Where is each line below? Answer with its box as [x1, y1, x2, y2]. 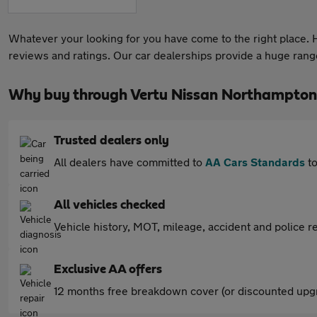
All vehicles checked [54, 199, 166, 212]
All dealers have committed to [54, 155, 205, 168]
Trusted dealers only [54, 134, 169, 147]
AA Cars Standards [205, 155, 305, 168]
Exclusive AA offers [54, 263, 162, 276]
